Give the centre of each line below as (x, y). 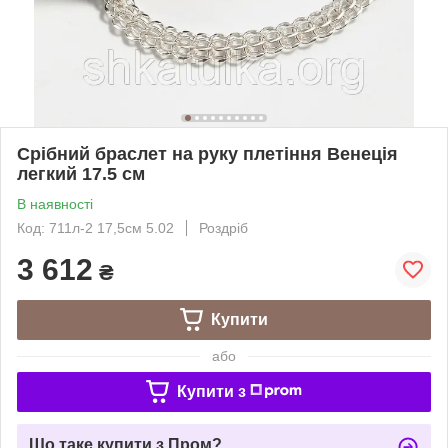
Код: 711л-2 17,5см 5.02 (95, 227)
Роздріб (223, 227)
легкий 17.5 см (81, 173)
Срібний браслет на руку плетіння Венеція (207, 153)
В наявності (55, 203)
